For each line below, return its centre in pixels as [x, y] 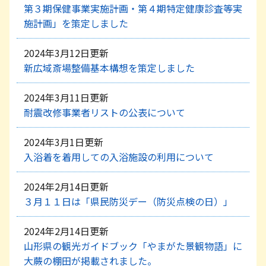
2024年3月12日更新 [66, 53]
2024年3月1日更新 [64, 142]
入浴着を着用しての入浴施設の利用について [119, 156]
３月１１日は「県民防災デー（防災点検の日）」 [128, 201]
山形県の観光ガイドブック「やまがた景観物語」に [133, 246]
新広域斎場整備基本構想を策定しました [109, 67]
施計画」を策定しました [76, 23]
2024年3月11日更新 [66, 97]
